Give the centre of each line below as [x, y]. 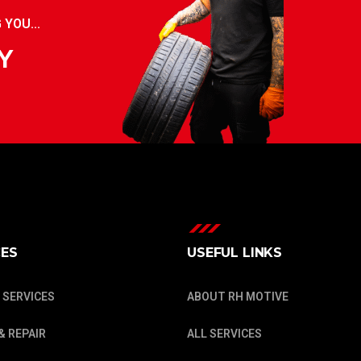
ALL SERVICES [224, 333]
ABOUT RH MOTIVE [238, 296]
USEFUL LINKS [235, 252]
